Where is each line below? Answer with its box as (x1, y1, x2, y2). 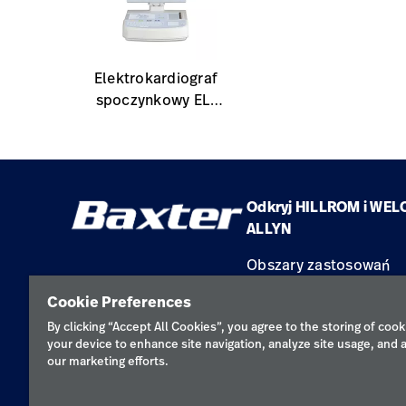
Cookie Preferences (47, 292, 191, 312)
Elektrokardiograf (93, 67, 218, 88)
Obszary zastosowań (246, 254, 391, 275)
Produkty (246, 283, 310, 304)
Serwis (246, 312, 293, 333)
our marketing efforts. (47, 353, 169, 369)
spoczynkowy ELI (95, 89, 217, 110)
